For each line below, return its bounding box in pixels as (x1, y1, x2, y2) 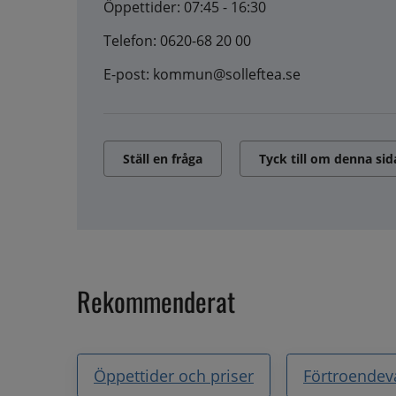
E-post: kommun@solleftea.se (103, 64, 301, 84)
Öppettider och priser (94, 364, 254, 386)
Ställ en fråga (123, 149, 202, 167)
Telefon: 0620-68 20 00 (103, 30, 251, 50)
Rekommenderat (77, 280, 235, 321)
